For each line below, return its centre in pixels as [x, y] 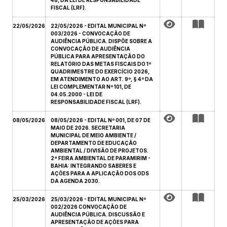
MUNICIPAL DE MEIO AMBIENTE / [93, 135]
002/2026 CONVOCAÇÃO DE [89, 207]
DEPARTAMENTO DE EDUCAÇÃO [94, 143]
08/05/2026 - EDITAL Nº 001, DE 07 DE [101, 120]
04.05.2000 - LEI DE [77, 94]
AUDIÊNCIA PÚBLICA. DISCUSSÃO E [98, 214]
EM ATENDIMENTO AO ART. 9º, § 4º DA [102, 79]
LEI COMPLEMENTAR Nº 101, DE [91, 87]
